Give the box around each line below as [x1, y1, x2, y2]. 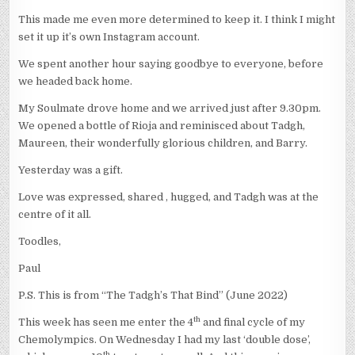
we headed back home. [18, 75, 133, 88]
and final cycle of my [200, 316, 306, 329]
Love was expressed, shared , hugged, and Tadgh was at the [18, 191, 319, 204]
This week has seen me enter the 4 [18, 316, 194, 329]
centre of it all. [18, 208, 92, 221]
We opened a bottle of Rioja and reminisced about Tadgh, [18, 120, 306, 132]
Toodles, [18, 235, 62, 248]
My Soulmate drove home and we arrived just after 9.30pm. [18, 102, 322, 115]
